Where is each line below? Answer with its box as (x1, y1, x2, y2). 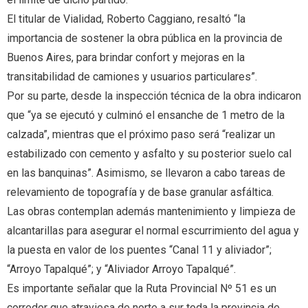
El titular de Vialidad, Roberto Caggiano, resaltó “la (7, 12, 245, 26)
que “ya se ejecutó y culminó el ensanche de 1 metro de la (7, 109, 285, 122)
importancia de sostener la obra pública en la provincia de (7, 32, 283, 45)
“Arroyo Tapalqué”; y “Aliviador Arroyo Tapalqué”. (7, 263, 236, 276)
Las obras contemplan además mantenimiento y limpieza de (7, 205, 296, 219)
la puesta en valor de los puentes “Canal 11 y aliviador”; (7, 243, 272, 257)
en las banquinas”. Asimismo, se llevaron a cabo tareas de (7, 166, 285, 180)
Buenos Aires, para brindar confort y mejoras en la (7, 51, 245, 65)
